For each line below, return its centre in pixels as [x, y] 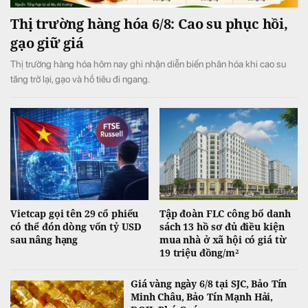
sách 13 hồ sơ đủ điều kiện [222, 227]
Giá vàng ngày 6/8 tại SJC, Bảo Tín [209, 284]
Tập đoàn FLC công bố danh [225, 214]
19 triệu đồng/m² [199, 253]
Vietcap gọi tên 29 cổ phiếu [75, 214]
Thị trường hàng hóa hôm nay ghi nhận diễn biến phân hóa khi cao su [148, 64]
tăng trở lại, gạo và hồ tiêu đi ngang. [80, 79]
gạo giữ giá [47, 43]
